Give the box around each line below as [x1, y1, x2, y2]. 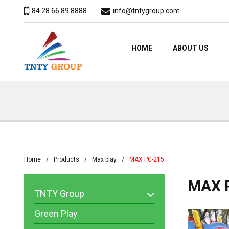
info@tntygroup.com [113, 7, 180, 15]
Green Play [34, 208, 78, 219]
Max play [92, 156, 117, 164]
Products [54, 156, 79, 164]
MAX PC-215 [129, 156, 164, 164]
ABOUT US [173, 44, 209, 53]
